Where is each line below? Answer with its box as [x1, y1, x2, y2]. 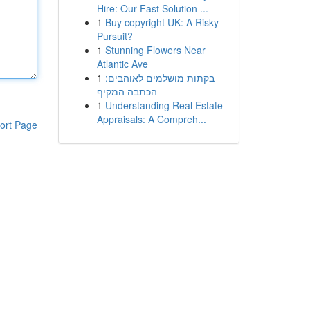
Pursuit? [96, 29, 133, 43]
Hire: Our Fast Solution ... [96, 1, 208, 15]
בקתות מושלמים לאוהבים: [104, 71, 215, 84]
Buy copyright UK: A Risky [104, 15, 219, 29]
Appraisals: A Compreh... [96, 112, 206, 126]
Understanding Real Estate [104, 98, 223, 112]
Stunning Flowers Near [104, 43, 206, 57]
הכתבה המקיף [96, 84, 157, 98]
